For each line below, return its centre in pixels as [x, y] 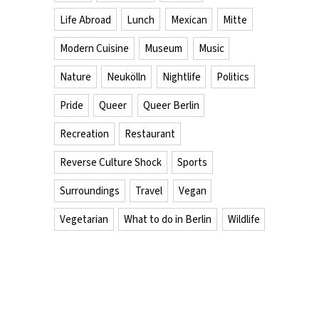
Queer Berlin [171, 105]
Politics [232, 77]
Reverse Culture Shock [110, 162]
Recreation [84, 134]
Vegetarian [84, 219]
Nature [75, 77]
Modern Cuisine [94, 48]
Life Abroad [85, 20]
